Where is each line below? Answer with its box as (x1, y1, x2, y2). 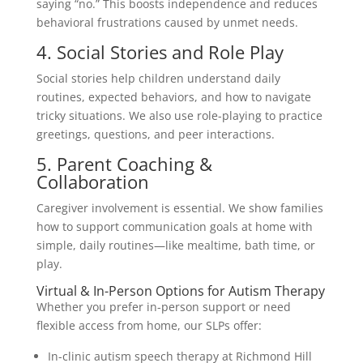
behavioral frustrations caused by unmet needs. (36, 14, 298, 30)
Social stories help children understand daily (36, 70, 280, 86)
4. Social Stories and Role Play (36, 39, 284, 64)
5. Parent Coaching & (36, 151, 212, 176)
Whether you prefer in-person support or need (36, 298, 291, 314)
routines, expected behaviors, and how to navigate (36, 88, 311, 105)
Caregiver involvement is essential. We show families (36, 199, 323, 216)
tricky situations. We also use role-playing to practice (36, 107, 322, 123)
